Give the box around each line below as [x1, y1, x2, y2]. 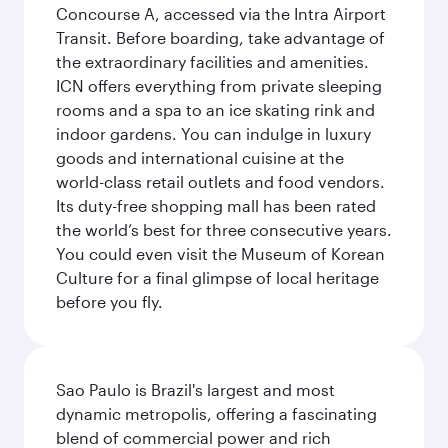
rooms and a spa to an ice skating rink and [56, 100, 375, 119]
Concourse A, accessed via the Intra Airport [56, 4, 386, 23]
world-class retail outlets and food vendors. [56, 172, 385, 191]
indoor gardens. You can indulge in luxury [56, 124, 371, 143]
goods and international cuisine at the [56, 148, 344, 167]
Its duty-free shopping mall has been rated [56, 196, 376, 215]
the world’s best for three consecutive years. [56, 220, 392, 239]
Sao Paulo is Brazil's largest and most [56, 380, 335, 399]
